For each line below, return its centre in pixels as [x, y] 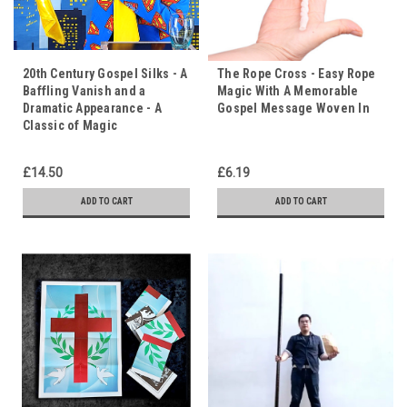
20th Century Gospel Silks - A [105, 74]
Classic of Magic [70, 125]
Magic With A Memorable [288, 91]
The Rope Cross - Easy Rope [297, 74]
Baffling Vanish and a [84, 91]
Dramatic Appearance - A [92, 108]
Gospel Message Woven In [293, 108]
